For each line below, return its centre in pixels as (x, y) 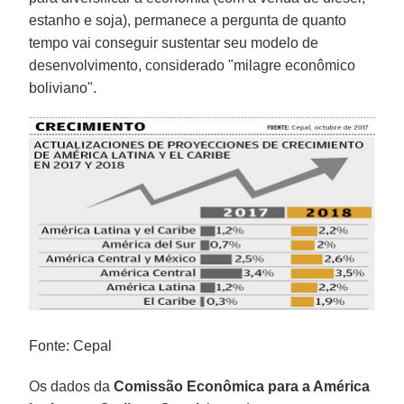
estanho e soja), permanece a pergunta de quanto (188, 20)
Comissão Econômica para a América (242, 386)
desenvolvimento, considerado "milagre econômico (193, 65)
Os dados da (72, 386)
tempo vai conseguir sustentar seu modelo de (174, 42)
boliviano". (63, 87)
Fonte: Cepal (73, 345)
